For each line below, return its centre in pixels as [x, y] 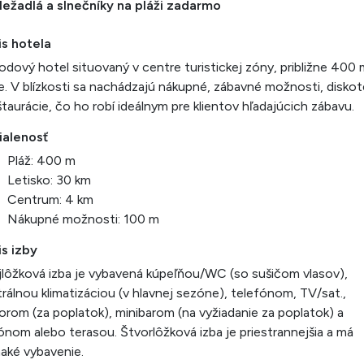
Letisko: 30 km [49, 180]
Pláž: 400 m [41, 160]
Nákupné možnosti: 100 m [83, 219]
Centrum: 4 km [50, 199]
